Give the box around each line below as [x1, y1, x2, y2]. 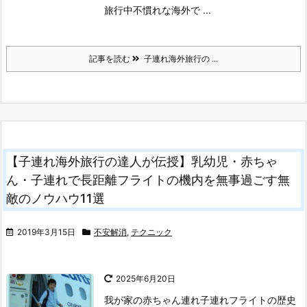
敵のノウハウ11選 [6, 191, 105, 206]
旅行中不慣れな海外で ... [104, 4, 211, 16]
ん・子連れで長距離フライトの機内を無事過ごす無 [6, 173, 290, 188]
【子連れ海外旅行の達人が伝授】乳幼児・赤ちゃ [6, 154, 278, 169]
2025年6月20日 [116, 273, 175, 284]
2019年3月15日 [17, 227, 75, 238]
